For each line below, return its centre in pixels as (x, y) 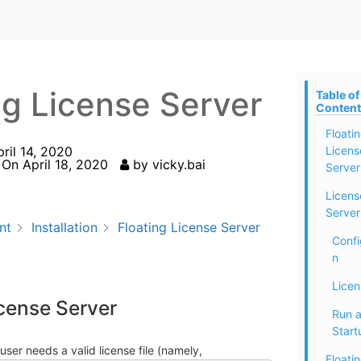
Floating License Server (189, 228)
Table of (337, 95)
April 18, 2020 (66, 165)
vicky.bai (179, 165)
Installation (65, 228)
